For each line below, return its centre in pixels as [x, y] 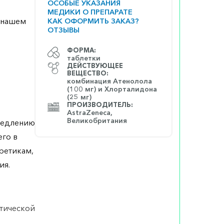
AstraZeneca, [90, 113]
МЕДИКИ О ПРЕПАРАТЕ [90, 12]
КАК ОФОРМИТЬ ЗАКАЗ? [93, 21]
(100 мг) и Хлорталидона [112, 89]
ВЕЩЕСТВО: [88, 73]
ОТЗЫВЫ [63, 30]
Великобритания [97, 121]
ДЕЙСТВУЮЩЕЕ [95, 66]
